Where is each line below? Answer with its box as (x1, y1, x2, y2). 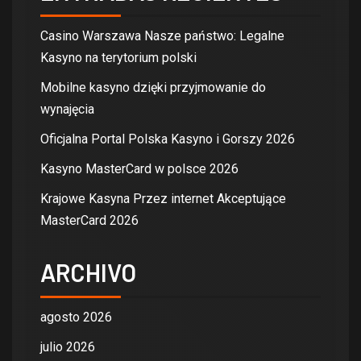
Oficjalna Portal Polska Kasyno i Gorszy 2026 (40, 131, 295, 147)
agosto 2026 (40, 309, 112, 325)
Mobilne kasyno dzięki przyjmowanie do (40, 79, 266, 95)
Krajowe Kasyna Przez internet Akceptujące (40, 190, 286, 206)
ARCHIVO (40, 257, 136, 287)
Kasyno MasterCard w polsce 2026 (40, 160, 239, 176)
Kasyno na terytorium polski (40, 49, 197, 65)
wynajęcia (40, 101, 94, 117)
